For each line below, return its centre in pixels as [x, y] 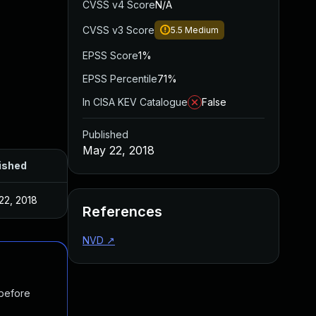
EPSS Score [110, 55]
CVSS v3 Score [119, 30]
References [122, 212]
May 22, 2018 [119, 150]
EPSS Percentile [120, 79]
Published [105, 134]
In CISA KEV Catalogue [135, 102]
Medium [202, 30]
